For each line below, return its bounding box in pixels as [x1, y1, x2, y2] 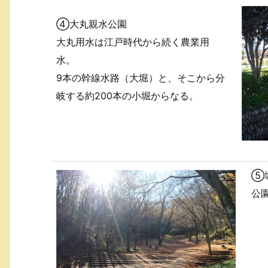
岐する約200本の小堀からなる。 [56, 89, 199, 102]
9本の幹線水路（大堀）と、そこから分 [56, 71, 225, 84]
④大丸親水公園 [56, 17, 127, 30]
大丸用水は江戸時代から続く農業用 [56, 35, 209, 48]
